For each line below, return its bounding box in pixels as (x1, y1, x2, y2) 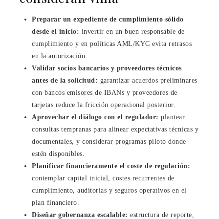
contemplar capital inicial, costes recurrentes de (32, 174, 175, 182)
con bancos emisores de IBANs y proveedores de (32, 88, 177, 96)
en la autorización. (32, 52, 88, 60)
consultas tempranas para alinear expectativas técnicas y (32, 125, 198, 133)
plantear (158, 113, 185, 121)
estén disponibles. (32, 150, 85, 157)
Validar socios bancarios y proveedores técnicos (32, 64, 182, 72)
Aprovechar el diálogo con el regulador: (32, 113, 159, 121)
